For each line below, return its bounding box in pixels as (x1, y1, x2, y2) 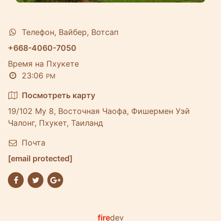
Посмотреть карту (22, 90, 95, 100)
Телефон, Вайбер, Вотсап (22, 27, 118, 37)
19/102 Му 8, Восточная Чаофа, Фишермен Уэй (8, 106, 190, 116)
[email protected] (8, 153, 73, 163)
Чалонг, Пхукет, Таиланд (8, 118, 103, 128)
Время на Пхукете (8, 59, 79, 69)
